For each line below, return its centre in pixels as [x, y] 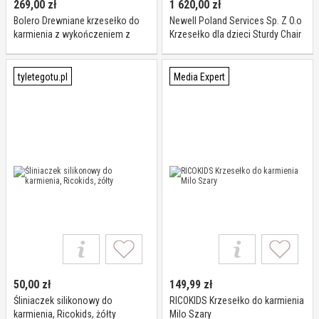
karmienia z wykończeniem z [72, 34]
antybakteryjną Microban [219, 61]
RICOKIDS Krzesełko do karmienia [237, 300]
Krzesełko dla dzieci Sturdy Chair [235, 34]
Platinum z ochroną [209, 48]
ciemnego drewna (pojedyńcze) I [79, 48]
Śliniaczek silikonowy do [63, 300]
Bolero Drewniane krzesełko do [77, 21]
